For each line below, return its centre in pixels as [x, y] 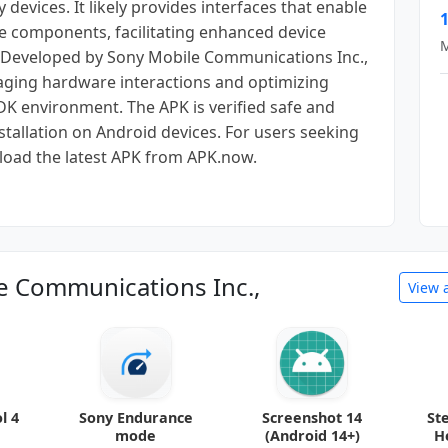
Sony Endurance [135, 417]
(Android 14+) [312, 435]
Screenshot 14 [312, 417]
